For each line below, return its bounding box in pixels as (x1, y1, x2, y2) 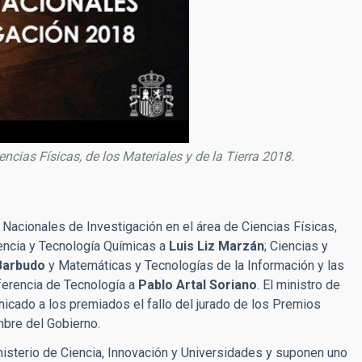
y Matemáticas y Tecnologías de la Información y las (45, 258, 344, 273)
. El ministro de (257, 277, 340, 293)
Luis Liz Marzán (169, 238, 264, 254)
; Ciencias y (264, 238, 328, 254)
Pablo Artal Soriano (138, 277, 257, 293)
